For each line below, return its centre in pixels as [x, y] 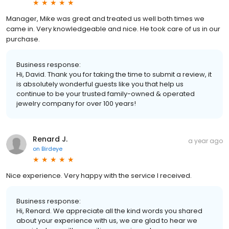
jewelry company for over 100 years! [76, 103]
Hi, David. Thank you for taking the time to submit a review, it [114, 74]
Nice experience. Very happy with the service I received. [99, 175]
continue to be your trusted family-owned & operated [106, 94]
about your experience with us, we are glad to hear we [107, 220]
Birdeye [52, 148]
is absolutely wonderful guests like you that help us [100, 84]
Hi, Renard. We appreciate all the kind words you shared [109, 211]
